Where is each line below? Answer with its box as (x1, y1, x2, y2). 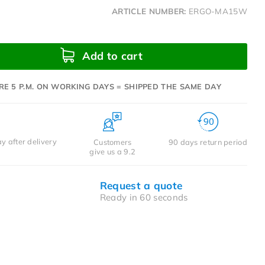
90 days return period (168, 137, 247, 147)
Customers (93, 137, 132, 147)
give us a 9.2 (89, 146, 136, 156)
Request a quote (99, 179, 183, 192)
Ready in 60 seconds (99, 191, 188, 203)
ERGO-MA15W (188, 5, 247, 16)
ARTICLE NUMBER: (112, 5, 186, 16)
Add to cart (79, 49, 143, 63)
